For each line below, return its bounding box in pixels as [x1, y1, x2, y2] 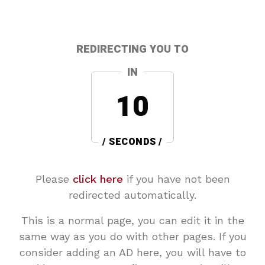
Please [35, 173, 73, 185]
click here [72, 173, 123, 185]
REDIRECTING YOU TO [76, 41, 189, 57]
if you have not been [122, 173, 230, 185]
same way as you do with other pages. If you [18, 230, 247, 243]
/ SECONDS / [102, 135, 163, 149]
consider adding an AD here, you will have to [19, 246, 246, 258]
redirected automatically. [69, 189, 196, 201]
